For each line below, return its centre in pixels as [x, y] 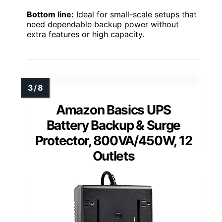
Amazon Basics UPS [113, 110]
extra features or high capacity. [85, 34]
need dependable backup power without [103, 24]
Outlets [113, 156]
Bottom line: [50, 14]
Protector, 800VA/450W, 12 [113, 140]
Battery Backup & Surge [113, 125]
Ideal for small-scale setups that [135, 14]
